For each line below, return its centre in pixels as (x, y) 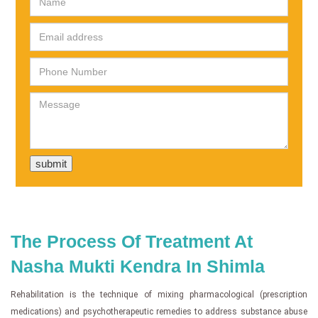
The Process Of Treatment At (132, 241)
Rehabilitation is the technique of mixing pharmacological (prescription (159, 294)
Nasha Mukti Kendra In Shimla (138, 266)
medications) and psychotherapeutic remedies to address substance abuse (159, 311)
